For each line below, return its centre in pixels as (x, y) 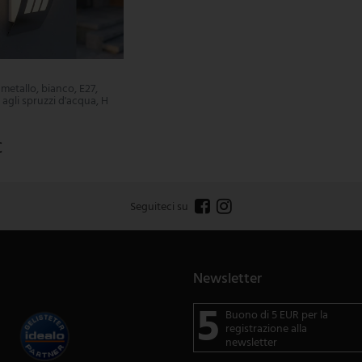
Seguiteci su (159, 208)
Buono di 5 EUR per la (276, 316)
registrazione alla (266, 330)
